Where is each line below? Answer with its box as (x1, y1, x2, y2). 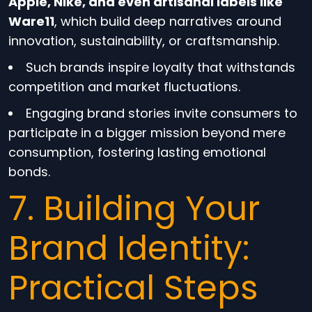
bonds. (8, 163, 50, 180)
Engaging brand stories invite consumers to (26, 104, 297, 122)
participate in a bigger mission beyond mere (8, 124, 286, 141)
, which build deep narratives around (54, 13, 281, 30)
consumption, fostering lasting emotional (8, 143, 266, 161)
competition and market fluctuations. (8, 78, 240, 95)
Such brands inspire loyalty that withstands (26, 58, 295, 76)
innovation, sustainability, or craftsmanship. (8, 32, 279, 49)
